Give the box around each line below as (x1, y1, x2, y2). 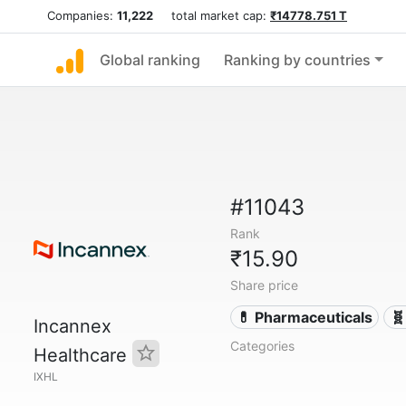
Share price (229, 277, 298, 293)
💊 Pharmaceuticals (237, 308, 373, 326)
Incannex (34, 315, 111, 337)
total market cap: (153, 8, 270, 23)
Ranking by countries (224, 51, 371, 69)
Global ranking (100, 51, 200, 69)
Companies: (47, 8, 117, 23)
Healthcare (34, 344, 132, 366)
